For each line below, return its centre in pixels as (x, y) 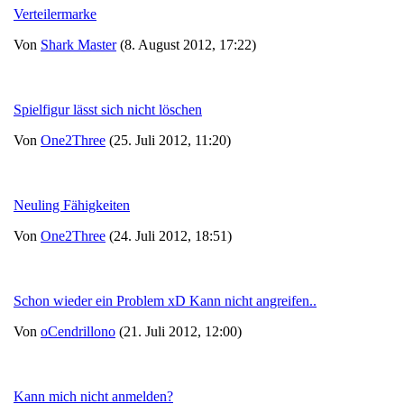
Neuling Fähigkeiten (72, 205)
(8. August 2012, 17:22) (186, 45)
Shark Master (78, 45)
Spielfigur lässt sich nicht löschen (108, 110)
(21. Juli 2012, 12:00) (179, 331)
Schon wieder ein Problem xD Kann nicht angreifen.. (165, 301)
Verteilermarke (55, 14)
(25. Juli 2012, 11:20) (168, 140)
